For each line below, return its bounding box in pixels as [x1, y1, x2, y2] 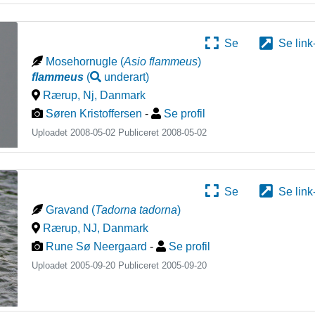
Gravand [46, 203, 89, 216]
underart [104, 71, 146, 84]
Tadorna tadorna [95, 203, 178, 216]
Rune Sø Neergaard [46, 240, 148, 252]
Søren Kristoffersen [46, 108, 143, 120]
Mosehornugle [46, 56, 118, 68]
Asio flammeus [124, 56, 198, 68]
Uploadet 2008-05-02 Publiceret [32, 127, 162, 139]
